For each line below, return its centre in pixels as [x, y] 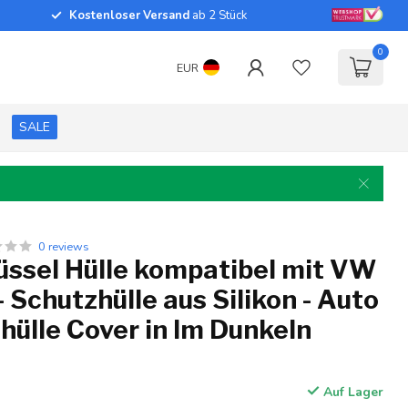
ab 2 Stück [218, 15]
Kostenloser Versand [129, 15]
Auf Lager [351, 392]
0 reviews [64, 246]
